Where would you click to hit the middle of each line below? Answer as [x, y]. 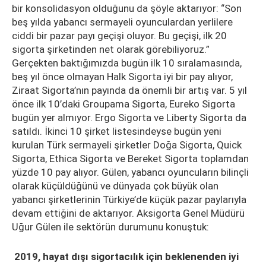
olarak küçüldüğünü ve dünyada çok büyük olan [115, 186]
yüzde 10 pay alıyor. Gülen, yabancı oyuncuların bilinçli [130, 172]
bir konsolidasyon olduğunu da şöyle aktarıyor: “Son [127, 8]
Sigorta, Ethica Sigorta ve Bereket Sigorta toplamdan [130, 159]
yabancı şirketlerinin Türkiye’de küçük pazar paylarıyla [129, 199]
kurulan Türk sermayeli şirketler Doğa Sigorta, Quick [127, 145]
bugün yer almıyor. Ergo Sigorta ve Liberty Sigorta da [129, 118]
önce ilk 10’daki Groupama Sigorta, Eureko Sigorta [123, 104]
